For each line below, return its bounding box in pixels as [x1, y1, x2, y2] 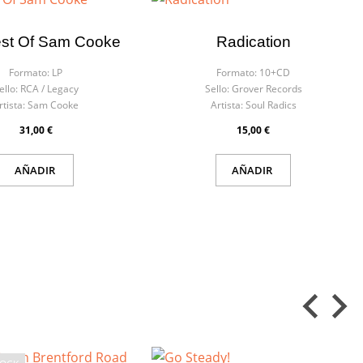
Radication [216, 33, 291, 50]
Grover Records [231, 82, 302, 96]
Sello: [204, 82, 229, 96]
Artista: [210, 98, 243, 112]
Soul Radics [245, 98, 297, 112]
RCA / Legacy [19, 82, 79, 96]
